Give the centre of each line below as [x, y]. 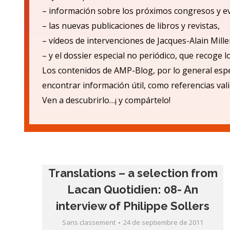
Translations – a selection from [133, 173]
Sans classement [89, 222]
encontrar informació [83, 85]
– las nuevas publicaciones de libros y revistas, [131, 26]
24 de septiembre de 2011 [164, 222]
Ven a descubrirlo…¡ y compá [96, 100]
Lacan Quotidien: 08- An [133, 189]
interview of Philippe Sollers [133, 206]
